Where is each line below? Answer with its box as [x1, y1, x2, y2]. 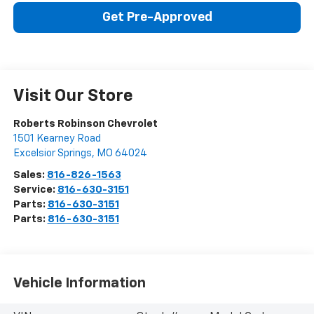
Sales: [13, 170, 47, 181]
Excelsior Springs [13, 148, 92, 159]
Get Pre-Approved [102, 11, 212, 25]
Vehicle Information [13, 275, 146, 290]
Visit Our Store [13, 88, 133, 105]
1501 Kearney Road [13, 133, 101, 144]
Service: [13, 184, 57, 196]
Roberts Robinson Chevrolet [13, 118, 158, 130]
